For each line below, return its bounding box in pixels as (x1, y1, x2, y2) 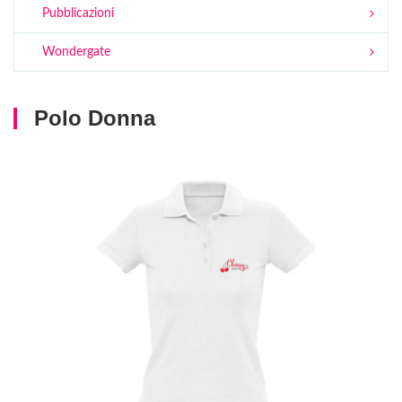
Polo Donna (34, 106, 156, 130)
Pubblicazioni (28, 7, 114, 20)
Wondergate (28, 46, 110, 58)
